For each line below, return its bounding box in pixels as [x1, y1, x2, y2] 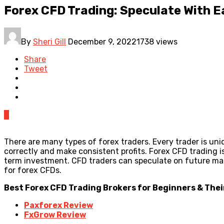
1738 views [136, 36, 177, 46]
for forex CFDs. [4, 165, 61, 175]
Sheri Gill [33, 36, 66, 46]
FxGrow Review [24, 209, 86, 219]
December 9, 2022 [68, 36, 136, 46]
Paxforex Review [24, 200, 93, 210]
